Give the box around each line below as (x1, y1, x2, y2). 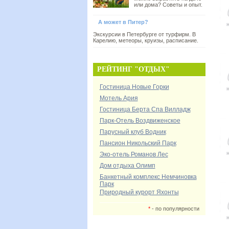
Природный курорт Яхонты (99, 189, 179, 196)
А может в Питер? (98, 19, 148, 25)
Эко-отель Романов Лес (99, 151, 168, 158)
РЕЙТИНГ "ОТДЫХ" (97, 65, 170, 73)
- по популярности (150, 205, 199, 212)
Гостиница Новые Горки (99, 83, 169, 90)
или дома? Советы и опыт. (134, 2, 202, 8)
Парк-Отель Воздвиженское (99, 117, 180, 124)
